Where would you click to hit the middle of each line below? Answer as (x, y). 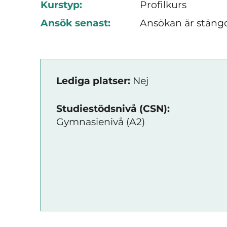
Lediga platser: (93, 81)
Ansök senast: (75, 23)
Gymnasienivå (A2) (101, 122)
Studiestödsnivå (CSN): (113, 108)
